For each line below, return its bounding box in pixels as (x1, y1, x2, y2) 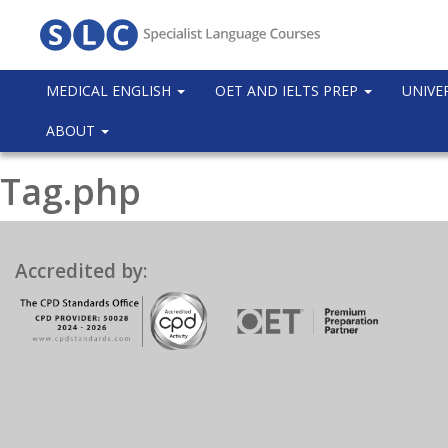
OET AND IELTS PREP (215, 81, 362, 100)
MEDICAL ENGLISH (46, 81, 175, 100)
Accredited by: (15, 258, 147, 284)
